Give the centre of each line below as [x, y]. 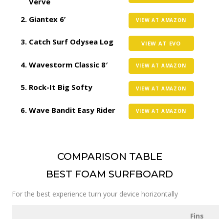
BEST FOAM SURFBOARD [109, 174]
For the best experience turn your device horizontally [95, 194]
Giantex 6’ [47, 19]
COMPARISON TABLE [109, 156]
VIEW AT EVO [161, 43]
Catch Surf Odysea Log [71, 42]
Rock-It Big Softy [61, 87]
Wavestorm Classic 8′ [68, 64]
